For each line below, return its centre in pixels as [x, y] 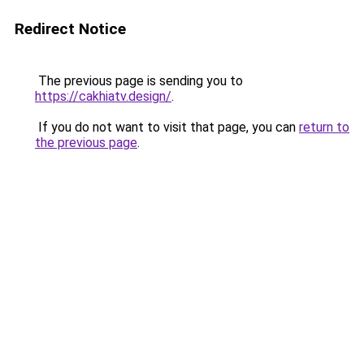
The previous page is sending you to [139, 81]
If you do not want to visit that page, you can [167, 127]
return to [324, 127]
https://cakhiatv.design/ [103, 96]
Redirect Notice [70, 29]
